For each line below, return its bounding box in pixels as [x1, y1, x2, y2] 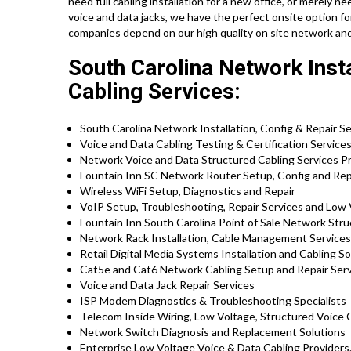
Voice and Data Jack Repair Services [80, 278, 255, 292]
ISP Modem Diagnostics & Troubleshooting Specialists [80, 294, 346, 308]
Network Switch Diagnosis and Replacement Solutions [80, 325, 346, 339]
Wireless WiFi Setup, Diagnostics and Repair [80, 184, 295, 198]
